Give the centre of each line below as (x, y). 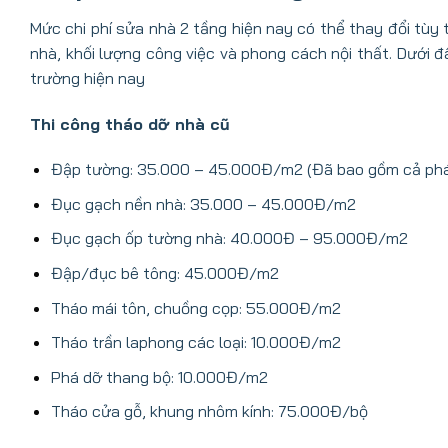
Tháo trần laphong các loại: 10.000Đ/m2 (195, 342)
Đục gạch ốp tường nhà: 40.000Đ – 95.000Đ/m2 (229, 238)
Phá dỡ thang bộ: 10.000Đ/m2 (159, 376)
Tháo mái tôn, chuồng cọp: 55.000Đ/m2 (195, 307)
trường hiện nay (87, 77)
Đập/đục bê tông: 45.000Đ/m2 (164, 273)
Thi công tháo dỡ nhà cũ (130, 123)
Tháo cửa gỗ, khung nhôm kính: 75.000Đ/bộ (209, 411)
